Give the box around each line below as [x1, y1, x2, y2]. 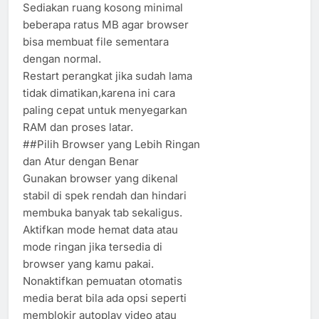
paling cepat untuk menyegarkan [23, 103, 187, 117]
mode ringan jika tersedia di [23, 239, 162, 253]
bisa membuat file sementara [23, 34, 169, 48]
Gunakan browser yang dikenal [23, 171, 178, 185]
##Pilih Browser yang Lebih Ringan [23, 137, 200, 151]
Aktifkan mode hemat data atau [23, 222, 178, 236]
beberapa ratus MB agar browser [23, 17, 189, 31]
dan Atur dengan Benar [23, 154, 139, 168]
